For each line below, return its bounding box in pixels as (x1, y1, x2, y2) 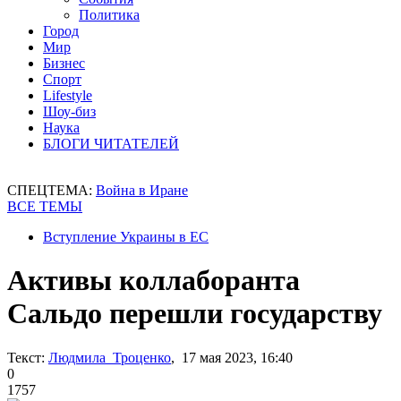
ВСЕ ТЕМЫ (7, 199, 82, 214)
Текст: (7, 349, 45, 365)
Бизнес (43, 55, 85, 71)
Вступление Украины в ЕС (43, 229, 209, 244)
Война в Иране (96, 183, 188, 198)
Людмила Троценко (48, 349, 171, 365)
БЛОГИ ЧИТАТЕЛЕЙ (43, 136, 179, 151)
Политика (79, 7, 140, 22)
